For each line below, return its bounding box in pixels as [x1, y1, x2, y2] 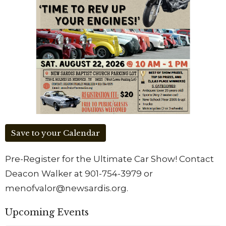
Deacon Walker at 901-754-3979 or [5, 168, 153, 179]
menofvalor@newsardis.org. [5, 183, 128, 194]
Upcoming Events [5, 207, 89, 218]
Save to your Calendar [11, 128, 100, 138]
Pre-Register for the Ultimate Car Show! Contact [5, 154, 214, 164]
